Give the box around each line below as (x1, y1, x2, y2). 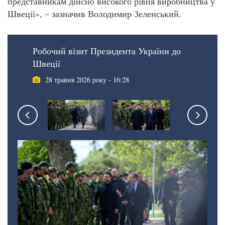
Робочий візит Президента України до (33, 45, 181, 57)
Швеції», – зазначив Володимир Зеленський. (8, 7, 181, 20)
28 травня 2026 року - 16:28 (45, 75, 129, 85)
